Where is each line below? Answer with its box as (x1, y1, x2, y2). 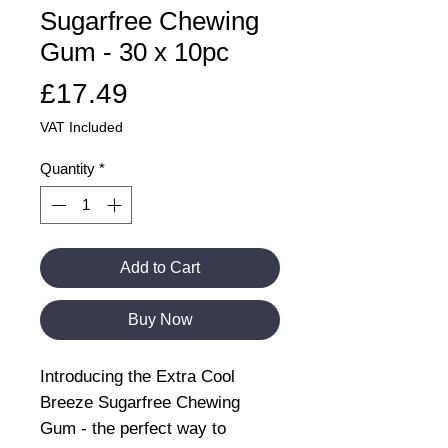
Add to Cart (120, 259, 200, 277)
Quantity (40, 159, 95, 177)
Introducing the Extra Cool (40, 367, 235, 387)
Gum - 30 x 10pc (40, 36, 229, 67)
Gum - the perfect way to (40, 419, 226, 439)
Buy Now (127, 311, 193, 329)
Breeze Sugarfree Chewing (40, 393, 240, 413)
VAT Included (40, 118, 123, 135)
